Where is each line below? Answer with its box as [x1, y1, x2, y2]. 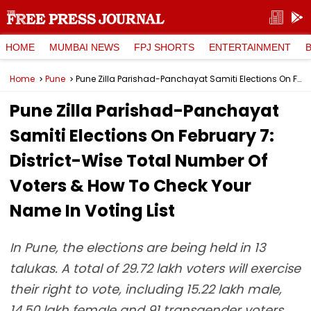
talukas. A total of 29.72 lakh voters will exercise [10, 260, 301, 277]
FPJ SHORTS [134, 41, 194, 53]
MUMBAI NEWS [49, 41, 119, 53]
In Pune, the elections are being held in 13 [10, 239, 266, 256]
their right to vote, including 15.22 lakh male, [10, 280, 282, 298]
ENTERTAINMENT [209, 41, 291, 53]
